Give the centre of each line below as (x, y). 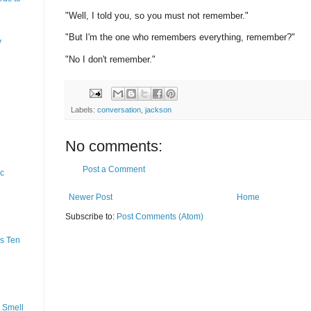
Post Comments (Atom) (160, 216)
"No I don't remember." (110, 59)
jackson (158, 109)
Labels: (84, 109)
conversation (119, 109)
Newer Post (91, 197)
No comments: (114, 146)
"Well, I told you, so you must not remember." (157, 16)
